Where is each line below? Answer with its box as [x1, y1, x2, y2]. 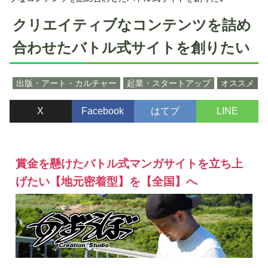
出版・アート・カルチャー [16, 78, 117, 88]
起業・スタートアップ [127, 78, 211, 88]
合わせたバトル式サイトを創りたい [12, 39, 250, 56]
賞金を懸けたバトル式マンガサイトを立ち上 [16, 157, 243, 170]
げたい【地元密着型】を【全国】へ [16, 175, 197, 188]
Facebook [81, 105, 124, 116]
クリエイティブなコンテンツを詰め [12, 17, 251, 33]
